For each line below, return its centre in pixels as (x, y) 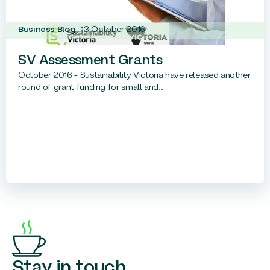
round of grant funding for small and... (91, 87)
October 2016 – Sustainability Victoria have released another (134, 75)
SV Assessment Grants (90, 61)
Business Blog (47, 30)
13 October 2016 (113, 30)
